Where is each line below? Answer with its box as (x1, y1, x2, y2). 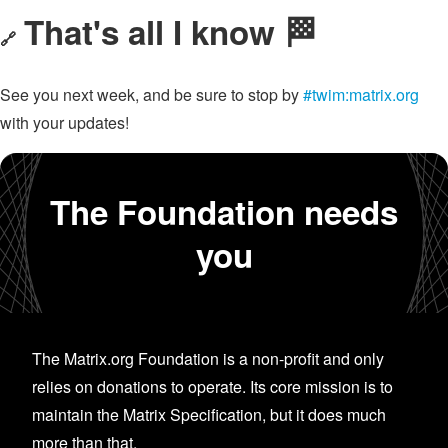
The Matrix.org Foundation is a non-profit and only (32, 346, 384, 370)
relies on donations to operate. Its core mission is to (32, 374, 393, 398)
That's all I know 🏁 (24, 8, 317, 56)
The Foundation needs (50, 187, 398, 235)
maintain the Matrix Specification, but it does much (32, 402, 386, 426)
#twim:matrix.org (303, 82, 419, 106)
